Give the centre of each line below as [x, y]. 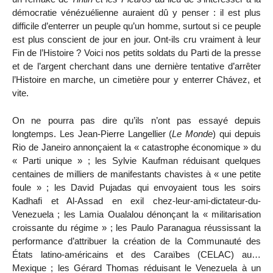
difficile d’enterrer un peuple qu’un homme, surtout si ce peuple [136, 26]
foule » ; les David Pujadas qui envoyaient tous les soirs [136, 188]
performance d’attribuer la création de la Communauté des [136, 241]
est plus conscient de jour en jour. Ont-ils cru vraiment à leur [136, 40]
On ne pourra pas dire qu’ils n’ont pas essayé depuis [136, 121]
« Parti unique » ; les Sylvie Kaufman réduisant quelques [136, 161]
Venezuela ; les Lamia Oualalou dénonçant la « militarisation [136, 214]
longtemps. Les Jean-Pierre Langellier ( [92, 134]
